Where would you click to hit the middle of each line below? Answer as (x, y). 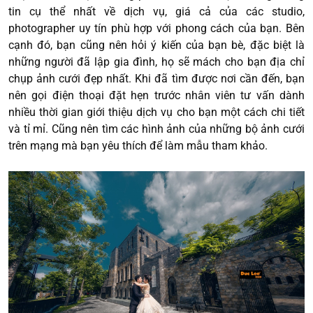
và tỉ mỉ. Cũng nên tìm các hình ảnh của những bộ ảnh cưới (156, 129)
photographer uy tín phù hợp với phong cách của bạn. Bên (156, 28)
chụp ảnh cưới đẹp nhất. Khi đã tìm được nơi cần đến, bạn (156, 78)
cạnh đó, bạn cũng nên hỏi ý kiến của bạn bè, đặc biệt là (156, 45)
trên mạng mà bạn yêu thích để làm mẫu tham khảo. (138, 145)
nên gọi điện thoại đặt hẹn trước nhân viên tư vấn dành (156, 95)
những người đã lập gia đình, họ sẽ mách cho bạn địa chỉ (156, 61)
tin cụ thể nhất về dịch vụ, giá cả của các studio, (156, 11)
